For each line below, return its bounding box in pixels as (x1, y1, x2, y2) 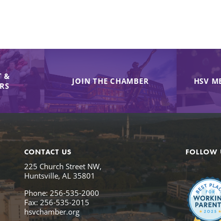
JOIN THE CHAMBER (72, 75, 149, 86)
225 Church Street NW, (24, 161, 102, 171)
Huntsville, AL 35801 (24, 170, 95, 181)
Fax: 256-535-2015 (24, 197, 89, 207)
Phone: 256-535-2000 (24, 187, 99, 198)
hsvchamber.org (24, 206, 79, 217)
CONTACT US (24, 147, 72, 157)
